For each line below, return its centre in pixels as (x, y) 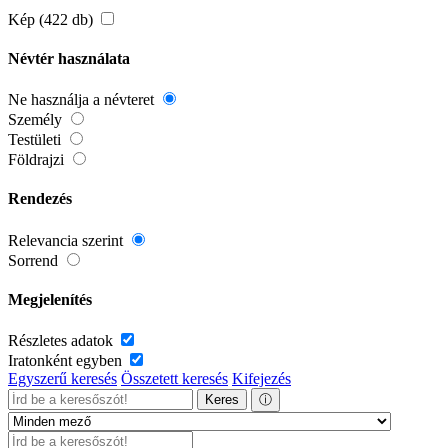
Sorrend (35, 260)
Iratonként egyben (67, 361)
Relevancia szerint (67, 240)
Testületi (36, 140)
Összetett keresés (174, 379)
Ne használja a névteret (83, 100)
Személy (37, 120)
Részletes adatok (62, 341)
